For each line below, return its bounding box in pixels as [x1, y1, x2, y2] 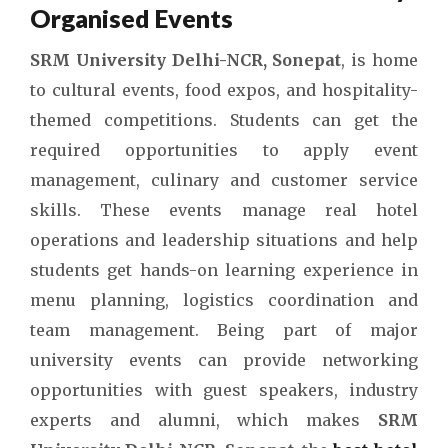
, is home [341, 50, 419, 70]
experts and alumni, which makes [30, 410, 378, 430]
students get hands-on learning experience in [30, 260, 418, 280]
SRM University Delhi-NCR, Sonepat [30, 50, 342, 70]
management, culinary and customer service [30, 170, 418, 190]
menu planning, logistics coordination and [30, 290, 418, 310]
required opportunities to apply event [30, 140, 418, 160]
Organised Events [30, 3, 233, 33]
